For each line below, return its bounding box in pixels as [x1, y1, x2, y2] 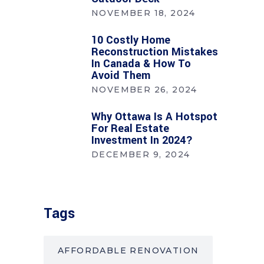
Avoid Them [91, 68, 150, 84]
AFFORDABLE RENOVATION [58, 245, 199, 256]
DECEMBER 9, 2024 [91, 149, 190, 160]
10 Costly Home [91, 32, 170, 48]
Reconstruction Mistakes [91, 44, 218, 60]
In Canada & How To [91, 56, 191, 72]
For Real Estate [91, 121, 169, 137]
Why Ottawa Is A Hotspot [91, 109, 217, 125]
